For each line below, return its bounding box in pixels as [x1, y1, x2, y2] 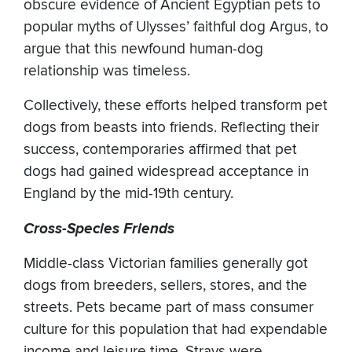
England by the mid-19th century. [24, 184, 233, 203]
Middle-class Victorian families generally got [24, 254, 308, 273]
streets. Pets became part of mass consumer [24, 298, 313, 317]
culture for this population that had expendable [24, 320, 328, 339]
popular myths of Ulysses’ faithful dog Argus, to [24, 17, 328, 36]
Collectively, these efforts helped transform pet [24, 96, 328, 115]
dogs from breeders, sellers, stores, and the [24, 276, 307, 295]
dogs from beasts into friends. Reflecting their [24, 118, 319, 137]
